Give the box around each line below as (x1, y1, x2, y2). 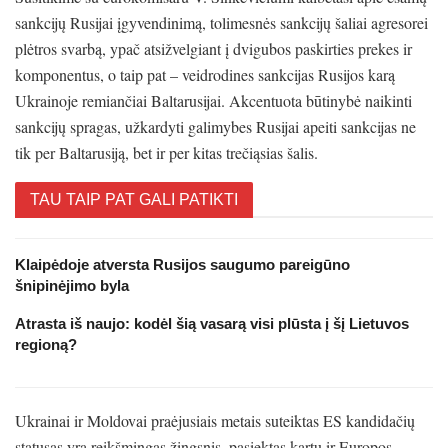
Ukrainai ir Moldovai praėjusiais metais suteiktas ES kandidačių (15, 409, 415, 431)
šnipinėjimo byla (15, 276, 129, 294)
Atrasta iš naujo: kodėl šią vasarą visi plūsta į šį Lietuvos (15, 314, 409, 332)
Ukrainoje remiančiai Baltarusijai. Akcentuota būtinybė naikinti (15, 89, 412, 111)
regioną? (15, 335, 77, 353)
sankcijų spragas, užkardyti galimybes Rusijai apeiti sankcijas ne (15, 115, 416, 137)
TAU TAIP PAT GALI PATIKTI (30, 190, 238, 208)
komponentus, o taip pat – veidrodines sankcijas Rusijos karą (15, 63, 395, 85)
